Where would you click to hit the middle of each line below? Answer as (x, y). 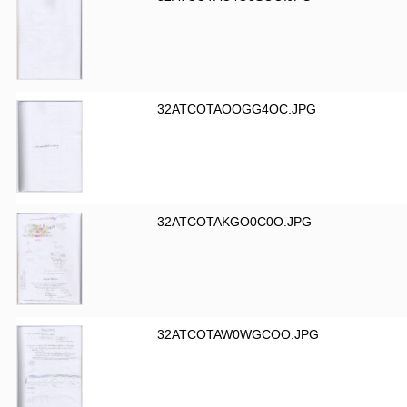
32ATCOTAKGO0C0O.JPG (234, 222)
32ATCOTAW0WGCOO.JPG (238, 334)
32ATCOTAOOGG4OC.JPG (237, 109)
